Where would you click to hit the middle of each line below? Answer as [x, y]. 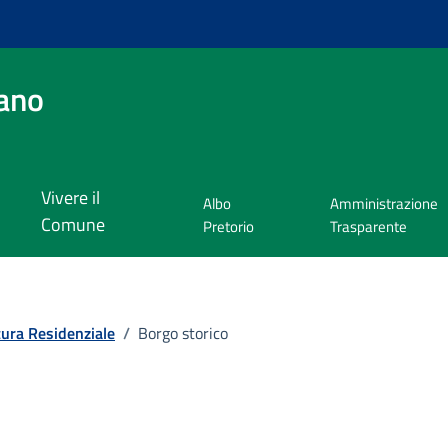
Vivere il [70, 198]
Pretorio [229, 227]
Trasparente [369, 227]
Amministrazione [384, 204]
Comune [72, 225]
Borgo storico [183, 332]
